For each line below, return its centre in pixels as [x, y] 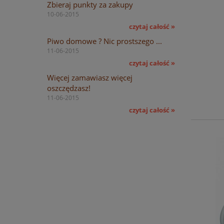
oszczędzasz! [69, 88]
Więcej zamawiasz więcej [90, 77]
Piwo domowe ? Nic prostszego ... [104, 41]
